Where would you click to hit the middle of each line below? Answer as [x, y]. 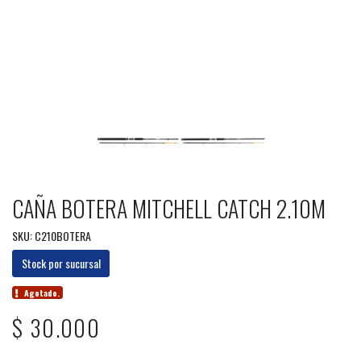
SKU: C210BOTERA [52, 236]
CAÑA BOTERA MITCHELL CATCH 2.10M [169, 209]
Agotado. [42, 292]
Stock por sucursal [61, 263]
